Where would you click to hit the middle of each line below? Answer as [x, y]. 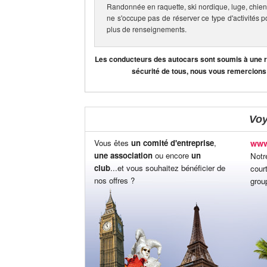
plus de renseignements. [147, 29]
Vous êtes [113, 143]
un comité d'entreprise [173, 143]
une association [123, 156]
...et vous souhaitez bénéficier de [168, 168]
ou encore [172, 156]
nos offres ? [114, 181]
